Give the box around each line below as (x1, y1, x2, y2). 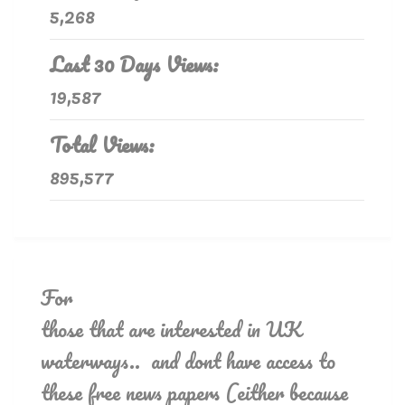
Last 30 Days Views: (50, 48, 224, 81)
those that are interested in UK (41, 313, 301, 346)
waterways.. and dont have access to (41, 344, 335, 378)
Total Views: (50, 128, 160, 162)
